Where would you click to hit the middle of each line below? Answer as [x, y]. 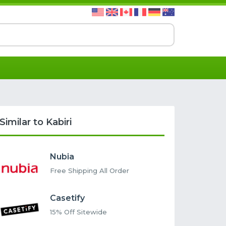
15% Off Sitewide [79, 212]
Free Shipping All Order [90, 171]
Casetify [68, 198]
